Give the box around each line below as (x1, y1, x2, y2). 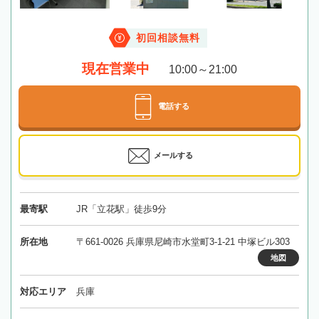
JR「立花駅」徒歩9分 (75, 203, 167, 214)
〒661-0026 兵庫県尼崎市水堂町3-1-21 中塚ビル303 (75, 236, 290, 247)
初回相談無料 (136, 32, 200, 43)
